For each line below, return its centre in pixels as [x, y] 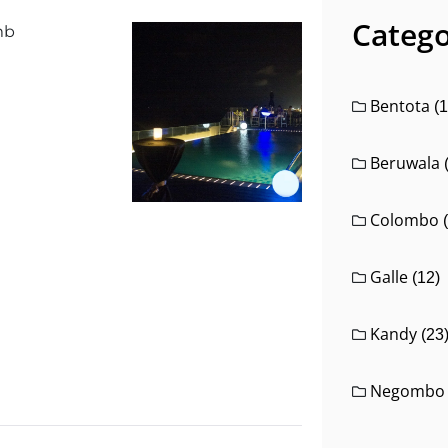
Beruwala [404, 163]
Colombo [404, 220]
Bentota [399, 106]
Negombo [407, 391]
